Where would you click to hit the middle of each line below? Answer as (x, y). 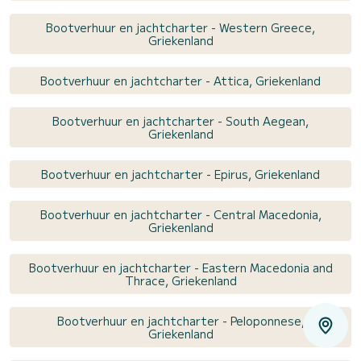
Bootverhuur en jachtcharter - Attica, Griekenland (180, 80)
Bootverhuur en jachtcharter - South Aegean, (180, 120)
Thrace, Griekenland (180, 280)
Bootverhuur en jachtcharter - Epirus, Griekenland (180, 174)
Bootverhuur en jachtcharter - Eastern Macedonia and (180, 267)
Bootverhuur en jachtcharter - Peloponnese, (180, 320)
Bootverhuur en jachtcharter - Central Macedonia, (180, 214)
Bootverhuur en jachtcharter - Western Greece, (180, 27)
